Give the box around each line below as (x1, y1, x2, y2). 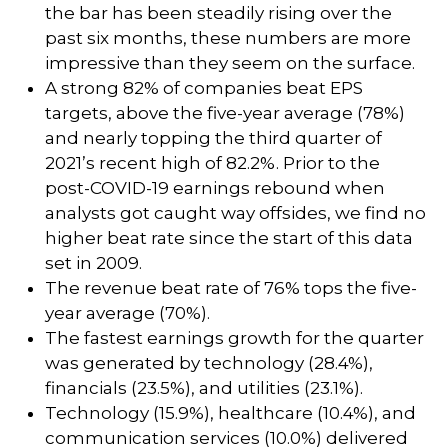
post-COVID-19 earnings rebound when (45, 178, 385, 198)
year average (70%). (45, 303, 210, 323)
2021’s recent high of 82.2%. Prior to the (45, 153, 380, 173)
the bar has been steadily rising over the (45, 3, 392, 23)
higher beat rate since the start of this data (45, 228, 413, 248)
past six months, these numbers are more (45, 28, 411, 48)
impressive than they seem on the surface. (45, 53, 415, 73)
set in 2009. (45, 253, 142, 273)
